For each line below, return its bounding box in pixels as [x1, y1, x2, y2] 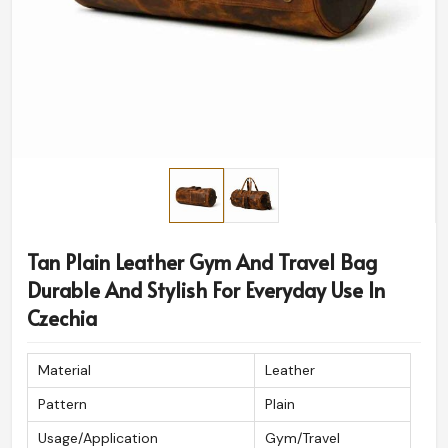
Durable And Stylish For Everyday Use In [27, 276, 385, 305]
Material [38, 361, 91, 380]
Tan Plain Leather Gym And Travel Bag [27, 248, 377, 277]
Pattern [38, 395, 87, 414]
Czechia [27, 304, 97, 333]
